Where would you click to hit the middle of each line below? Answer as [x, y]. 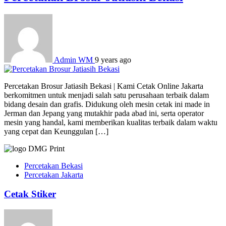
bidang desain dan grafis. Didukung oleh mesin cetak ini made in [107, 104]
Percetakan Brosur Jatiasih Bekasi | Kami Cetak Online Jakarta [104, 86]
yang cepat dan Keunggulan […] [56, 131]
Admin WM [73, 60]
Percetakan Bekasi [53, 165]
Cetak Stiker [30, 194]
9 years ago [113, 60]
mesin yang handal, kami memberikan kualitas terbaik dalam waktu [111, 122]
